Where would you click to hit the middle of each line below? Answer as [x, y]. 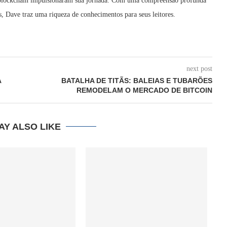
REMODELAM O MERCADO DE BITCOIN [144, 90]
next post [199, 68]
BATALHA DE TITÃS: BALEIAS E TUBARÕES [137, 80]
